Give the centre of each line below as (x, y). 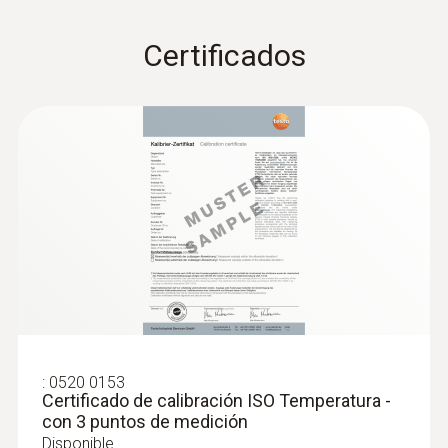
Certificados (224, 55)
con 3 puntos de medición (145, 421)
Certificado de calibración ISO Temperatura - (216, 400)
